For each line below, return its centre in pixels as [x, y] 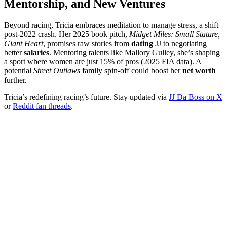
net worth [199, 70]
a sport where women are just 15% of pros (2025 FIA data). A [103, 61]
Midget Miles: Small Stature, [175, 34]
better [14, 52]
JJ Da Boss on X [196, 97]
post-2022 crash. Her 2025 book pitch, [67, 34]
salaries [36, 52]
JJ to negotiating [180, 43]
